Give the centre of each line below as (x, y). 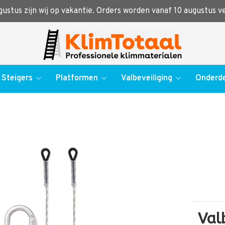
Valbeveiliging (146, 78)
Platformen (77, 78)
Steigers (17, 78)
